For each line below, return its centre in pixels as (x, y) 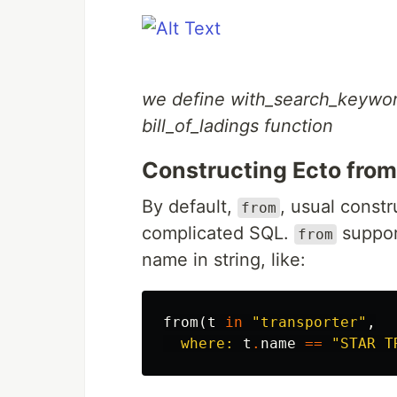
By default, (190, 206)
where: (207, 343)
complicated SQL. (218, 233)
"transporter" (309, 322)
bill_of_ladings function (237, 126)
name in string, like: (224, 260)
